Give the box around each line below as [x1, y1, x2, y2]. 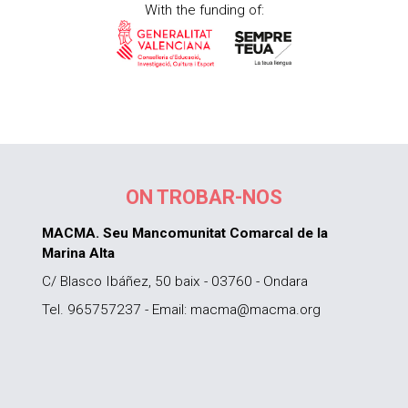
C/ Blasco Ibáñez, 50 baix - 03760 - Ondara [42, 272, 309, 290]
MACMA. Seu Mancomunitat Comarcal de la [42, 224, 329, 241]
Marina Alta [42, 244, 116, 261]
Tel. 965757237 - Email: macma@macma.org [42, 301, 321, 318]
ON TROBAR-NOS [125, 185, 282, 209]
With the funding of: [144, 2, 264, 19]
